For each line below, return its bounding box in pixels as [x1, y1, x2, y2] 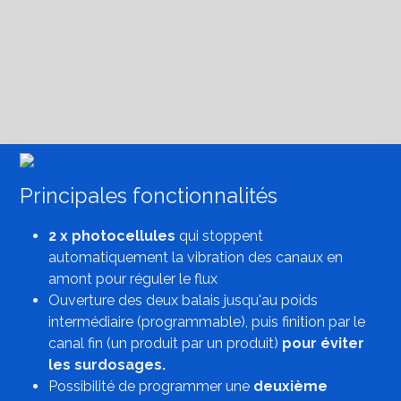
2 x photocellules [48, 226, 180, 244]
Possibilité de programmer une [48, 377, 251, 395]
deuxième [250, 377, 328, 395]
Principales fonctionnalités [20, 183, 278, 208]
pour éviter [282, 334, 365, 352]
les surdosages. [48, 355, 166, 373]
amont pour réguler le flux [48, 269, 218, 287]
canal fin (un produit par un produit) [48, 334, 283, 352]
